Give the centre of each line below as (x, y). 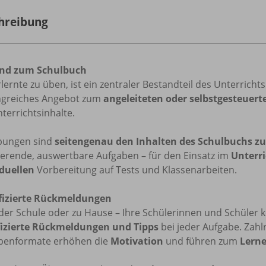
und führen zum (202, 241)
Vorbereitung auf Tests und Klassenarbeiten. (136, 170)
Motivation (137, 241)
